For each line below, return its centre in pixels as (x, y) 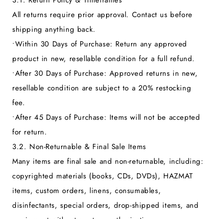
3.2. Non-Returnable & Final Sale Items (79, 147)
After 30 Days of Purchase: (61, 74)
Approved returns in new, (152, 74)
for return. (30, 132)
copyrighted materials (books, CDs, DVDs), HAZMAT (103, 176)
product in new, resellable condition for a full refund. (104, 59)
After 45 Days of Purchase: (61, 118)
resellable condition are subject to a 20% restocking (102, 88)
